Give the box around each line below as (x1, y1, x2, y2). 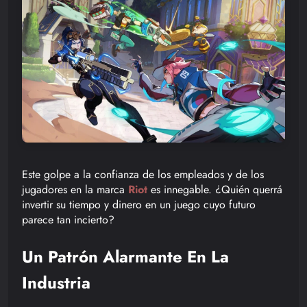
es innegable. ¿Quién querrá (147, 181, 282, 197)
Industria (22, 270, 90, 295)
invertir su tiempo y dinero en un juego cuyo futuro (22, 196, 256, 212)
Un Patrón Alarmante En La (22, 244, 229, 269)
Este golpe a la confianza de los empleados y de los (22, 166, 264, 182)
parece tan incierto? (22, 211, 114, 228)
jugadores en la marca (22, 181, 128, 197)
